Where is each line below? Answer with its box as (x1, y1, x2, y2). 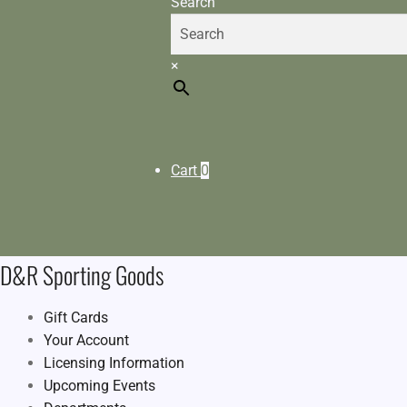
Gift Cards (44, 309, 108, 327)
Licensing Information (44, 354, 184, 372)
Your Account (44, 332, 129, 350)
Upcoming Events (44, 377, 155, 395)
